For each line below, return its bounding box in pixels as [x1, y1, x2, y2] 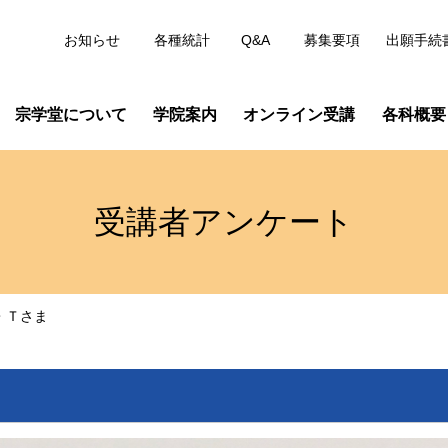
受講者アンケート [94, 204, 354, 240]
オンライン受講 [243, 106, 356, 123]
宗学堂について [14, 106, 127, 123]
